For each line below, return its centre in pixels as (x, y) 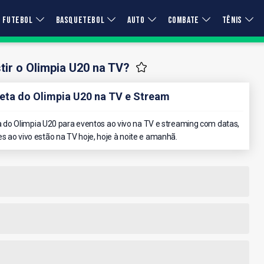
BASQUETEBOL (80, 20)
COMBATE (183, 20)
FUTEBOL (18, 20)
